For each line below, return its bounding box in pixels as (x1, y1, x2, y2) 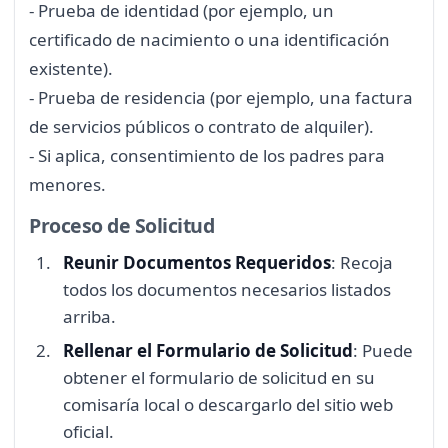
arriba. (63, 305, 116, 329)
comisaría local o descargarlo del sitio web (63, 392, 393, 416)
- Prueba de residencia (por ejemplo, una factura (29, 85, 413, 109)
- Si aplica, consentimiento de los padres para (29, 143, 385, 167)
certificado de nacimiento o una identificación (29, 27, 390, 51)
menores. (29, 172, 106, 196)
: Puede (353, 338, 413, 362)
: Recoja (331, 251, 393, 275)
